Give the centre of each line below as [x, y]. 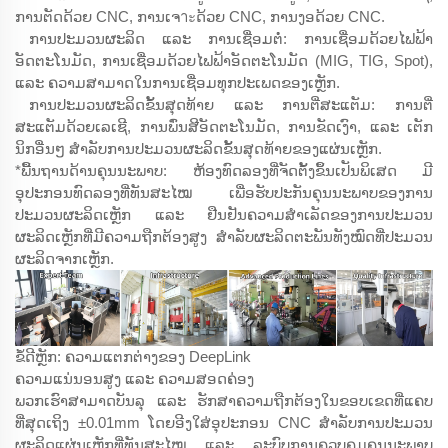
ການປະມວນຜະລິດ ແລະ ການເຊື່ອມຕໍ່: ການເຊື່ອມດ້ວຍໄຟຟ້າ [231, 39]
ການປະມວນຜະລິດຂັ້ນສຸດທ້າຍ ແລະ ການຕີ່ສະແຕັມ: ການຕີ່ [231, 105]
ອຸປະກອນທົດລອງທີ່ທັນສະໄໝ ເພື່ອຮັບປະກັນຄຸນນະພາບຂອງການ [224, 193]
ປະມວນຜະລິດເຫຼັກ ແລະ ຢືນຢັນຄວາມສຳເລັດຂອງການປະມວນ [224, 215]
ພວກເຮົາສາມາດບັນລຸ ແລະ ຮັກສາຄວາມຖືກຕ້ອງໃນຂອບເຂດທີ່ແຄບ [224, 401]
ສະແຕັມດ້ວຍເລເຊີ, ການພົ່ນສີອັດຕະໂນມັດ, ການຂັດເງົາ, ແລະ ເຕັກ [224, 127]
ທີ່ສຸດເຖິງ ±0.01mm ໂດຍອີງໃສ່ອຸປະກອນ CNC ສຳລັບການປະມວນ [224, 423]
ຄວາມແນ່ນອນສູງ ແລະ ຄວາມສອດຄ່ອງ [134, 379]
